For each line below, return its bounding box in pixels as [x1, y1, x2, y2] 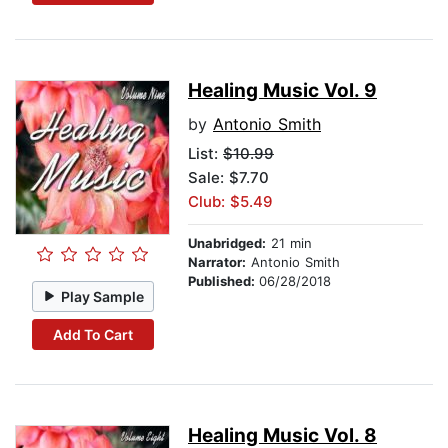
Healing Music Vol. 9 [188, 79, 377, 103]
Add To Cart [52, 325, 133, 343]
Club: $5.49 [188, 192, 273, 212]
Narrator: [188, 254, 246, 271]
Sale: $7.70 [188, 168, 269, 188]
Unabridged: [188, 235, 266, 252]
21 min [266, 235, 312, 252]
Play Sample [61, 287, 145, 305]
